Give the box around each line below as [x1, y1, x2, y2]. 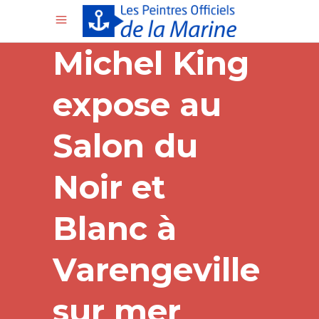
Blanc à [53, 209, 177, 248]
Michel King [53, 43, 249, 83]
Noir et [53, 167, 165, 206]
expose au [53, 85, 221, 124]
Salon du [53, 126, 198, 165]
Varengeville [53, 250, 260, 289]
